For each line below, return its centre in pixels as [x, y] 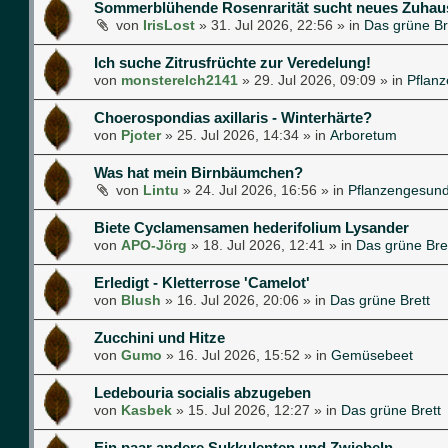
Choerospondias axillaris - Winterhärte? [233, 117]
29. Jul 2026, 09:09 [315, 79]
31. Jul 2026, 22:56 [272, 24]
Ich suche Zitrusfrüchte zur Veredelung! [232, 62]
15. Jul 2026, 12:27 [249, 409]
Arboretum [363, 134]
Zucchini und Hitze [159, 337]
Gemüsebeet [372, 354]
